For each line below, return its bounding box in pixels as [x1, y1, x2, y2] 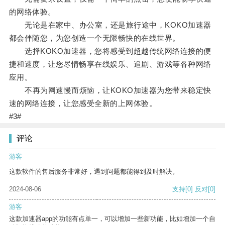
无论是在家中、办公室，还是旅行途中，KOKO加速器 [9, 21, 211, 30]
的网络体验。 [9, 8, 56, 17]
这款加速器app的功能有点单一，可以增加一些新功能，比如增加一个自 [9, 215, 215, 223]
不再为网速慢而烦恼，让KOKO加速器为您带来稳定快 [9, 86, 211, 95]
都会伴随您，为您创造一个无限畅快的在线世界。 [9, 34, 180, 43]
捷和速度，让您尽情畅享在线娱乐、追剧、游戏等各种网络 [9, 60, 211, 69]
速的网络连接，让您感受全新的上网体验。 [9, 99, 157, 108]
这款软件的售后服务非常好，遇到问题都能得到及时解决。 [9, 168, 179, 176]
